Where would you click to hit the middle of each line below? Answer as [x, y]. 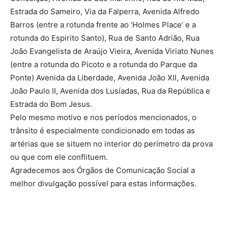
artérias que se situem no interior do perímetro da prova [111, 144]
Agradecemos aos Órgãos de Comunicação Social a [103, 170]
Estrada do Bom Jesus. [51, 104]
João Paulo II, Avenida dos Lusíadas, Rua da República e [110, 91]
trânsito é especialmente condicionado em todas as [103, 131]
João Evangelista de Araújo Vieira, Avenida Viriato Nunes [112, 51]
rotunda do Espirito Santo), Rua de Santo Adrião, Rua [105, 38]
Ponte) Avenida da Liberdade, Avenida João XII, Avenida [110, 78]
